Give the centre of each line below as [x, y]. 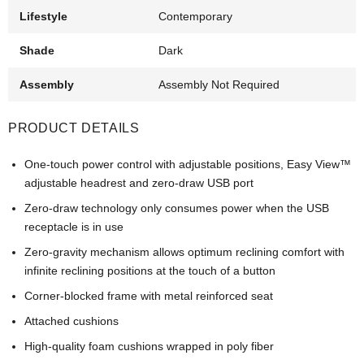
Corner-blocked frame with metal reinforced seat [149, 296]
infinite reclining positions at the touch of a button [150, 271]
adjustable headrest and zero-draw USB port [139, 183]
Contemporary [196, 17]
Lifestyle [43, 17]
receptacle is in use [74, 227]
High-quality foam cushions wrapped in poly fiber [149, 347]
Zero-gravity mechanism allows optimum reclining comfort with [184, 252]
